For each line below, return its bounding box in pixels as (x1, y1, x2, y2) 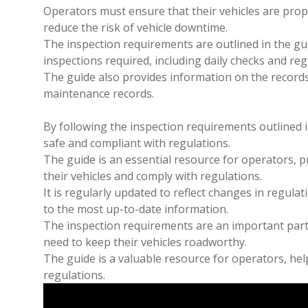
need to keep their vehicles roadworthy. (43, 234, 247, 250)
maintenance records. (43, 86, 154, 101)
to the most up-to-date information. (43, 201, 228, 217)
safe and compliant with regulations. (43, 135, 230, 151)
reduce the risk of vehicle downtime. (43, 20, 228, 35)
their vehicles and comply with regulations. (43, 168, 262, 184)
